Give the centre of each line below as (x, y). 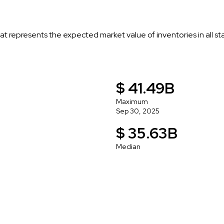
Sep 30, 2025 (138, 111)
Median (128, 146)
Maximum (132, 101)
